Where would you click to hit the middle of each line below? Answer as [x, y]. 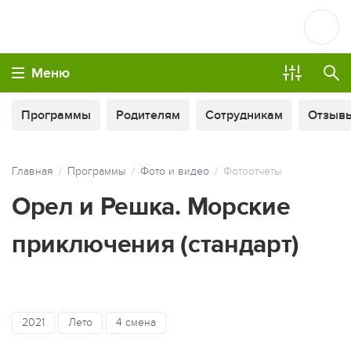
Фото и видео [175, 171]
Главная [33, 171]
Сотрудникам [244, 115]
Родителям [148, 115]
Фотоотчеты [253, 171]
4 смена [136, 322]
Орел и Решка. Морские [151, 207]
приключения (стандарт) [156, 245]
